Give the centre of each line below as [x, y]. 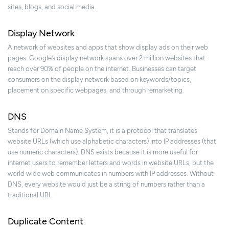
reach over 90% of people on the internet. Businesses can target [102, 69]
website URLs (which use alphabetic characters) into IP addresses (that [112, 142]
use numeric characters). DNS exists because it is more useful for [103, 152]
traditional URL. [31, 195]
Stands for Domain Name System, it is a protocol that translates [102, 131]
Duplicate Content [45, 222]
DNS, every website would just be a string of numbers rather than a [106, 185]
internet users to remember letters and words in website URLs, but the [111, 163]
